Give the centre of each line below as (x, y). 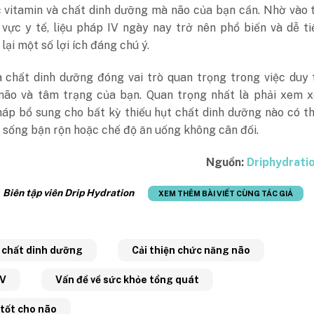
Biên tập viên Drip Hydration (68, 193)
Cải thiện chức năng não (191, 251)
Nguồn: (227, 162)
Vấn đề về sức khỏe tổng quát (127, 280)
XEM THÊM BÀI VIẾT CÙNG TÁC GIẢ (225, 194)
